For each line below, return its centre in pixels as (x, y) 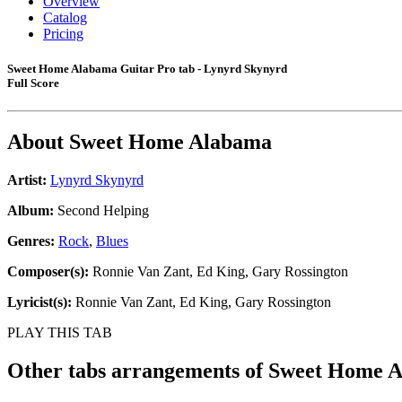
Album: (31, 211)
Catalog (65, 17)
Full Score (33, 83)
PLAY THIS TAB (60, 333)
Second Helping (101, 211)
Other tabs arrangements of (138, 371)
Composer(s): (48, 272)
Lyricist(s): (39, 302)
